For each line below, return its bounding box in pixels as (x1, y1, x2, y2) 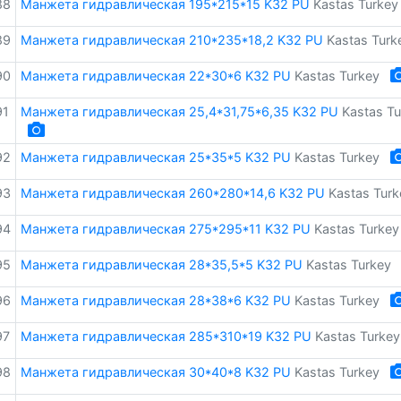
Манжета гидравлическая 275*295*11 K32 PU (20, 221, 311, 236)
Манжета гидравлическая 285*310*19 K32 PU (20, 328, 311, 344)
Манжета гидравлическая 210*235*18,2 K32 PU (20, 32, 323, 47)
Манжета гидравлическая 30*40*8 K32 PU (20, 364, 291, 380)
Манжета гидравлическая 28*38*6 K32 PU (20, 293, 291, 308)
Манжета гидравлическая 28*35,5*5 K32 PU (20, 257, 303, 272)
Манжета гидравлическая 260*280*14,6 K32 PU (20, 185, 325, 200)
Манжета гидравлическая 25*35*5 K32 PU (20, 149, 291, 165)
